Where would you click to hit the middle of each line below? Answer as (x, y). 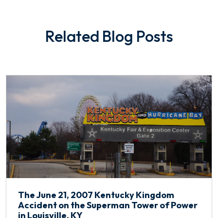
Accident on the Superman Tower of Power (108, 205)
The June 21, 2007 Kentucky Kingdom (96, 195)
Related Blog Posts (109, 36)
